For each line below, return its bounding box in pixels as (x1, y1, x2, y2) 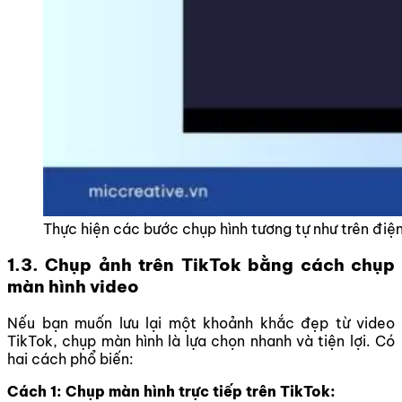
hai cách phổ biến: (7, 350, 134, 368)
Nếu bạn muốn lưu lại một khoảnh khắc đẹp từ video (7, 314, 395, 332)
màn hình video (7, 275, 139, 298)
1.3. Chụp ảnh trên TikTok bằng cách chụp (7, 254, 395, 276)
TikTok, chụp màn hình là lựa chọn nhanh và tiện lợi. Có (7, 332, 395, 350)
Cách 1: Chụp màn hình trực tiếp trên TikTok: (7, 382, 336, 400)
